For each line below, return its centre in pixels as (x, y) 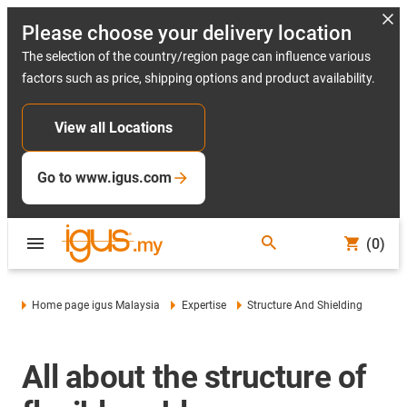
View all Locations (114, 128)
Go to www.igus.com (104, 178)
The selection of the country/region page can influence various (196, 56)
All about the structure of (194, 377)
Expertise (203, 305)
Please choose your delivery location (187, 33)
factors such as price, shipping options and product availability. (199, 78)
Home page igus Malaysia (96, 305)
